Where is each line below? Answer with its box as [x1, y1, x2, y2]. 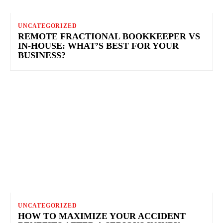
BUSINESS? [18, 50, 66, 60]
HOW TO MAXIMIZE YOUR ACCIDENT [18, 211, 186, 221]
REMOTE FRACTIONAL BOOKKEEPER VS [18, 31, 200, 41]
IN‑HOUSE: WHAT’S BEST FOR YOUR [18, 40, 179, 51]
